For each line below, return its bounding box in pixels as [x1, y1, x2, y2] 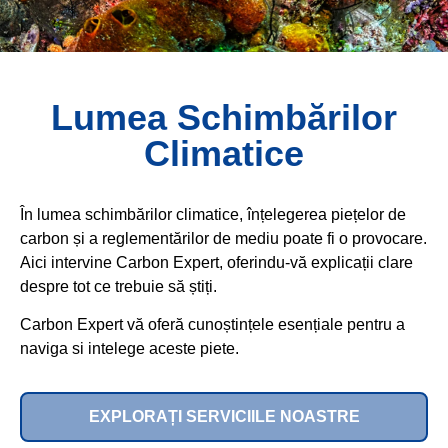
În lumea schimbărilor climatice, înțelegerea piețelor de [20, 206, 406, 223]
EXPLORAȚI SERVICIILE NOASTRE [88, 407, 360, 425]
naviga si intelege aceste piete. [20, 340, 239, 358]
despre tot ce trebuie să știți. [20, 278, 217, 295]
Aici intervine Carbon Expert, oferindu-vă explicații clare [20, 254, 413, 271]
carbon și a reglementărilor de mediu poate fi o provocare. [20, 230, 427, 247]
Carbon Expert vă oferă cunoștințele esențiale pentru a [20, 316, 405, 334]
